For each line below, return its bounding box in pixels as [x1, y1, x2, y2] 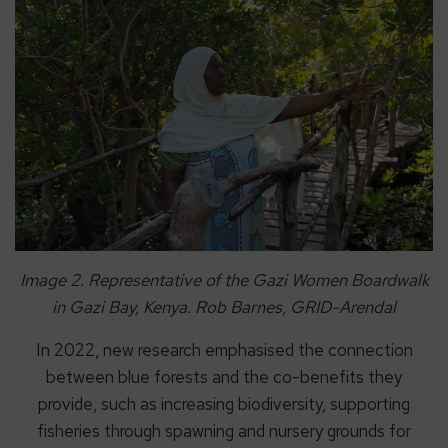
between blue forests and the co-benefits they [46, 366, 402, 389]
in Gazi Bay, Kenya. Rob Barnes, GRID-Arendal [52, 296, 396, 319]
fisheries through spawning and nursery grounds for [37, 420, 411, 443]
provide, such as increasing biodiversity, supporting [38, 393, 410, 416]
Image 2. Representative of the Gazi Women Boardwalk [19, 269, 429, 292]
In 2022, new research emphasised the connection [35, 339, 413, 362]
